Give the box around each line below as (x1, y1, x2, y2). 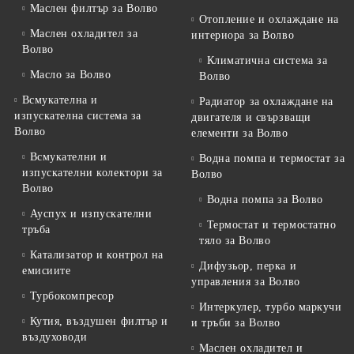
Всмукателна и (21, 94, 98, 107)
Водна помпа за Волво (206, 194, 323, 206)
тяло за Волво (199, 235, 271, 247)
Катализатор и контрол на (29, 249, 164, 262)
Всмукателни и (29, 151, 107, 164)
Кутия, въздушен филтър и (29, 315, 169, 328)
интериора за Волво (191, 29, 295, 42)
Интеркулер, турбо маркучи (198, 301, 342, 314)
